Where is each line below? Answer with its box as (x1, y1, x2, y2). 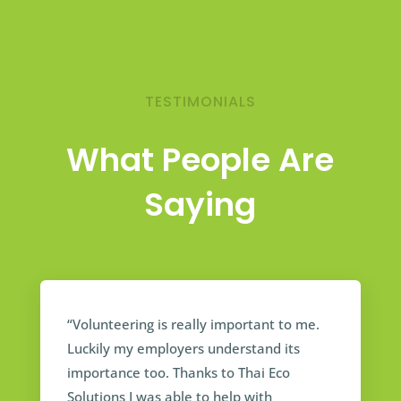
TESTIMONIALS (144, 91, 256, 113)
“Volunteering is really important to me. (66, 315, 320, 334)
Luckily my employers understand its (66, 339, 300, 358)
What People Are (66, 137, 335, 183)
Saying (144, 182, 257, 228)
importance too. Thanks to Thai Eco (66, 363, 290, 382)
